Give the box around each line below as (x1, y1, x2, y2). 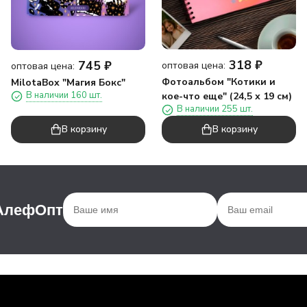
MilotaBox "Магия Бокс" (11, 76, 125, 90)
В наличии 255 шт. (177, 103, 253, 116)
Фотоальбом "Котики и (162, 75, 275, 89)
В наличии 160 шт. (26, 89, 102, 102)
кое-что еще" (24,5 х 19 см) (162, 90, 292, 103)
